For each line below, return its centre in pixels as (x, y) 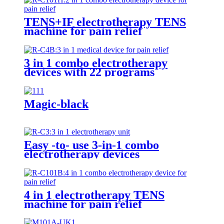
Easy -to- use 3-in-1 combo (91, 145)
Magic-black (56, 104)
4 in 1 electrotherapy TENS (94, 195)
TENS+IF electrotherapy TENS (105, 22)
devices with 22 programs (89, 72)
